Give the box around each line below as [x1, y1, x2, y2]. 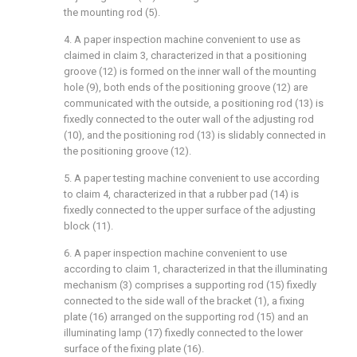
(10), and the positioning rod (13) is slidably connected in [64, 129, 326, 141]
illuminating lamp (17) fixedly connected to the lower [64, 327, 303, 339]
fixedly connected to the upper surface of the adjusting [64, 204, 316, 216]
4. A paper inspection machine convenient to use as [64, 33, 300, 45]
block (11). [64, 220, 113, 232]
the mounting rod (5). [64, 6, 160, 18]
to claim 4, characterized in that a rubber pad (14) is [64, 188, 299, 200]
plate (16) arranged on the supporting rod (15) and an [64, 311, 308, 323]
